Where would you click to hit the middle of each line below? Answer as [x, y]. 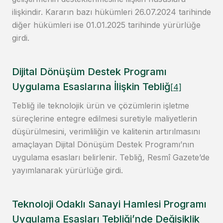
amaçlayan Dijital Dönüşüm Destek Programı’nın [103, 145]
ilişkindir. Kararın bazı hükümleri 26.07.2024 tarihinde [111, 12]
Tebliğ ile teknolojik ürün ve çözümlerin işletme [101, 106]
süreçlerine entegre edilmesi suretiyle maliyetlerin [105, 119]
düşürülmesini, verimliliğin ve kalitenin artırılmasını [106, 132]
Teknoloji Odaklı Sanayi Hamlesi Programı [109, 204]
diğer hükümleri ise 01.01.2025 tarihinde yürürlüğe [106, 25]
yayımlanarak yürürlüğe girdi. [67, 170]
